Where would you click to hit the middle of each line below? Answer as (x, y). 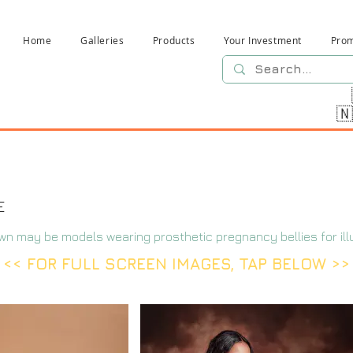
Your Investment (263, 40)
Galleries (102, 40)
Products (174, 40)
